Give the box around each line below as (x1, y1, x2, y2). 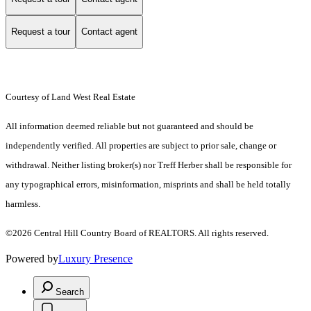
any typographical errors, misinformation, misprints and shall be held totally (6, 178, 291, 190)
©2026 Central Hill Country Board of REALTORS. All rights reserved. (6, 227, 269, 238)
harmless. (6, 198, 40, 209)
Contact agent (81, 26, 137, 37)
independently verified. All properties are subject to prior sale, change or (6, 140, 276, 151)
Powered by (6, 252, 58, 264)
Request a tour (11, 26, 70, 37)
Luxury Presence (58, 252, 133, 264)
